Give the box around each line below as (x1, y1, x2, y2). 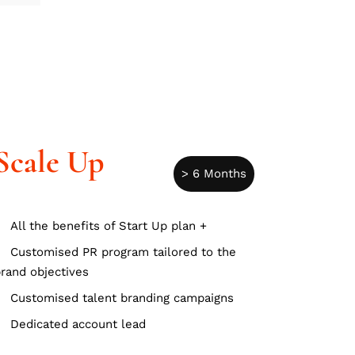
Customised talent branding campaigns (10, 290, 234, 305)
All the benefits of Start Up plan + (10, 218, 207, 233)
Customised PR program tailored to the (10, 244, 236, 259)
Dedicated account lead (10, 316, 146, 331)
